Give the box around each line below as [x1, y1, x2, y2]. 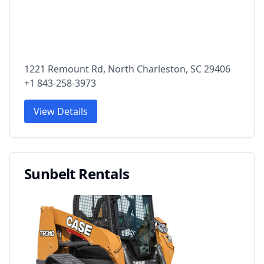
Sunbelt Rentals [24, 163, 129, 183]
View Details [34, 104, 88, 118]
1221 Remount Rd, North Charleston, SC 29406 [24, 62, 230, 75]
